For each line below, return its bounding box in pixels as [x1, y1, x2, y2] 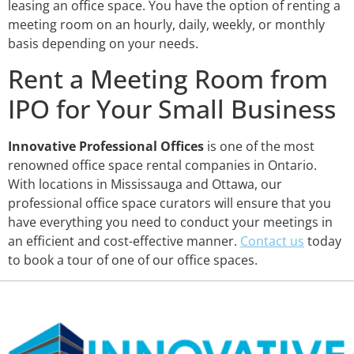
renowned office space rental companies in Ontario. [8, 156, 317, 174]
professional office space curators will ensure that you [8, 194, 331, 212]
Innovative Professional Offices [8, 137, 204, 155]
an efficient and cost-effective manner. [8, 232, 240, 250]
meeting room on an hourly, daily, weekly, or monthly [8, 15, 325, 33]
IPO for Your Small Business [8, 91, 336, 126]
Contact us [240, 232, 304, 250]
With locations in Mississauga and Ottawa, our [8, 175, 282, 193]
